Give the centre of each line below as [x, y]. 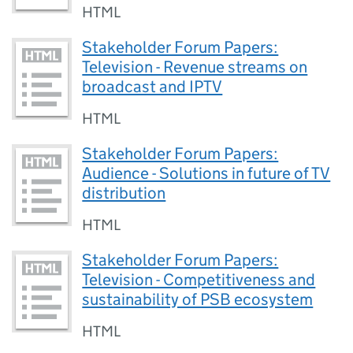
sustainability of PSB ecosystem [198, 300]
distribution [124, 193]
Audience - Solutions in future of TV [206, 174]
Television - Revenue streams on [195, 67]
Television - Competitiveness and [199, 280]
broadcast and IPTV [152, 87]
